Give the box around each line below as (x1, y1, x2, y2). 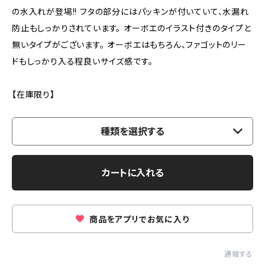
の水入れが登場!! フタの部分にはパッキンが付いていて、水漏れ (12, 6, 249, 17)
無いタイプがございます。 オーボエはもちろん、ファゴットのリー (12, 39, 247, 50)
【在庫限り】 (12, 89, 55, 99)
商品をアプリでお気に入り (87, 214, 189, 224)
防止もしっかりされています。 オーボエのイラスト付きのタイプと (12, 22, 251, 33)
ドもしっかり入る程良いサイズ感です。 (12, 56, 153, 66)
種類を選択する (101, 125, 164, 137)
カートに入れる (101, 166, 164, 179)
